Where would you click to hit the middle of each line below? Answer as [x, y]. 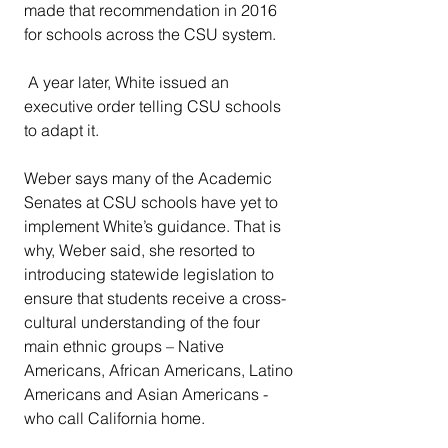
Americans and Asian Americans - [148, 394]
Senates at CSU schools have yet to [153, 202]
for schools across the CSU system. [150, 34]
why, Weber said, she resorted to [141, 250]
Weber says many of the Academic [150, 178]
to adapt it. [61, 130]
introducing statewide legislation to [151, 274]
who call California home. [118, 418]
